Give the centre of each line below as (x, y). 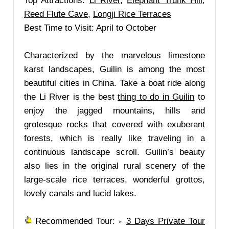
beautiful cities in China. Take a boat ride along (114, 83)
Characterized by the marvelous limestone (114, 55)
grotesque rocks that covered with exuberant (114, 124)
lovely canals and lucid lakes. (80, 193)
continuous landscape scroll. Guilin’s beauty (114, 152)
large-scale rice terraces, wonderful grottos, (114, 180)
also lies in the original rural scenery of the (114, 166)
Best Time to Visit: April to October (90, 28)
